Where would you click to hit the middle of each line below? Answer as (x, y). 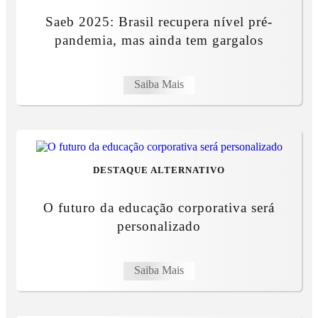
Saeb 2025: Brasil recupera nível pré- (159, 22)
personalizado (159, 226)
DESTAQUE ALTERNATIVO (159, 171)
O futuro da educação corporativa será (159, 208)
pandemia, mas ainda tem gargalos (159, 40)
